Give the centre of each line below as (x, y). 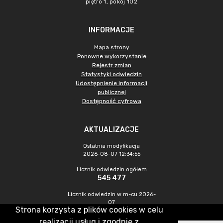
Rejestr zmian (111, 65)
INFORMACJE (111, 30)
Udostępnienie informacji (111, 83)
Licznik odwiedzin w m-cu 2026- (111, 194)
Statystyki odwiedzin (111, 74)
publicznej (111, 92)
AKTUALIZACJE (111, 130)
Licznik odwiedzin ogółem (111, 169)
